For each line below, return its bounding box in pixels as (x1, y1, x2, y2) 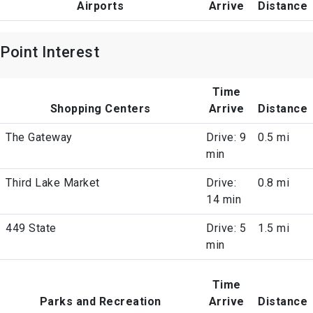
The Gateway (6, 131, 73, 145)
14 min (206, 193, 241, 207)
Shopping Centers (50, 102, 151, 116)
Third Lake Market (6, 176, 100, 190)
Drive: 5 (206, 221, 246, 235)
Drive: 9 (206, 131, 246, 145)
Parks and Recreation (39, 295, 161, 309)
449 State (6, 221, 57, 235)
